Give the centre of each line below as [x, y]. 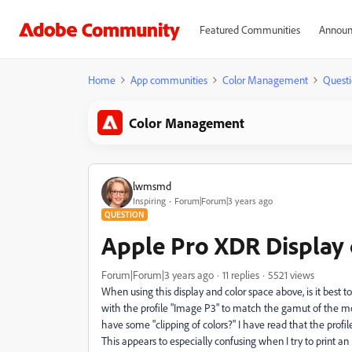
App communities [169, 80]
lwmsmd [152, 185]
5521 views [291, 275]
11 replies [241, 275]
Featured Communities [249, 29]
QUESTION [125, 214]
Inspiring [149, 200]
